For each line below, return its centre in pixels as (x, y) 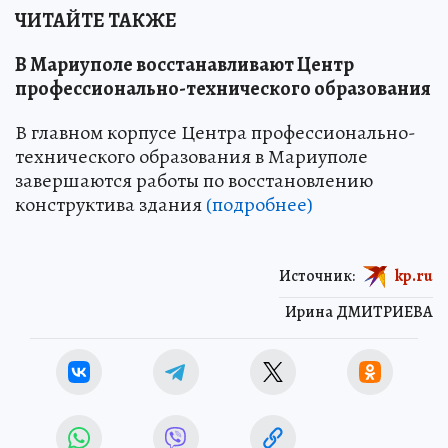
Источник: (317, 275)
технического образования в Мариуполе (191, 156)
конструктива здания (110, 204)
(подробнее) (259, 204)
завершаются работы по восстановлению (194, 180)
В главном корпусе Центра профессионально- (215, 132)
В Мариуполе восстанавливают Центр (184, 64)
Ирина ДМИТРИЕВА (359, 311)
